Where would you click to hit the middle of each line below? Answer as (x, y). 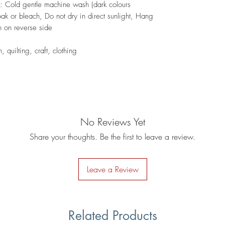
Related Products (113, 215)
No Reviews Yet (113, 122)
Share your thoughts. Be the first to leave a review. (113, 136)
